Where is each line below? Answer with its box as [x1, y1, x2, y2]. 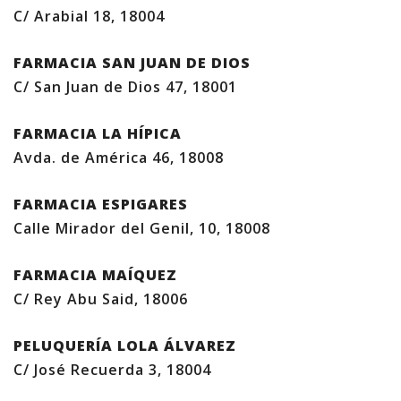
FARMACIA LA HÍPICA [13, 124, 182, 143]
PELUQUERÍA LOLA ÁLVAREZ [13, 336, 236, 355]
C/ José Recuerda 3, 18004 [13, 360, 211, 380]
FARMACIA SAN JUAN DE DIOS [13, 53, 251, 73]
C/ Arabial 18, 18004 [13, 6, 165, 26]
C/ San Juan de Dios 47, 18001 [13, 77, 237, 97]
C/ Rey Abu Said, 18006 [13, 289, 188, 309]
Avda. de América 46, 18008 [13, 148, 224, 167]
